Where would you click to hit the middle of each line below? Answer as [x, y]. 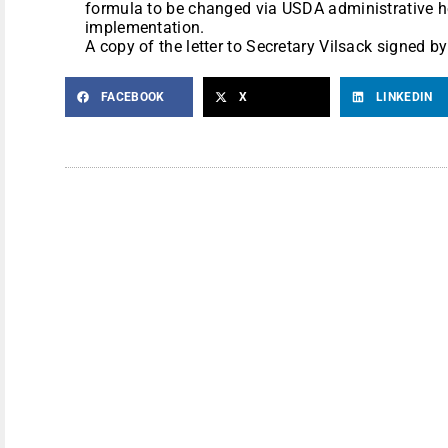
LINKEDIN [404, 96]
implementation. [145, 27]
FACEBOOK [133, 96]
